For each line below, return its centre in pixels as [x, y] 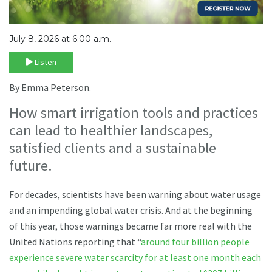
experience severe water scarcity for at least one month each [135, 257]
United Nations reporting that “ [75, 241]
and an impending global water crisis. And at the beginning [131, 210]
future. [34, 165]
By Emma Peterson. [51, 87]
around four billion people [195, 241]
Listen [46, 62]
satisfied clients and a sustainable [113, 148]
